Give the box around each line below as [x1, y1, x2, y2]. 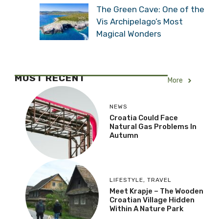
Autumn [109, 131, 138, 140]
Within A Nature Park [109, 204, 183, 213]
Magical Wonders [96, 28, 161, 39]
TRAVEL [147, 176, 172, 183]
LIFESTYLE [109, 176, 143, 183]
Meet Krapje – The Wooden [109, 186, 203, 196]
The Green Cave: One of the [96, 4, 204, 14]
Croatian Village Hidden [109, 195, 195, 204]
